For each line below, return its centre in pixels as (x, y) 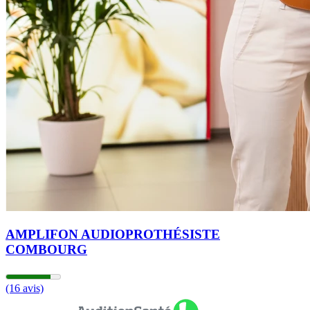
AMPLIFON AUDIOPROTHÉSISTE (113, 234)
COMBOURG (46, 249)
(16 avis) (25, 289)
